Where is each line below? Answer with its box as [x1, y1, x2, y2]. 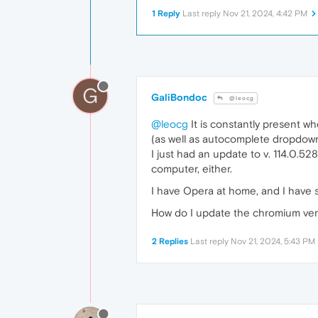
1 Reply [152, 8, 180, 18]
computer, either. [151, 162, 232, 175]
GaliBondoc [151, 91, 207, 103]
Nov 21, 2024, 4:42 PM [223, 8, 307, 18]
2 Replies [152, 236, 188, 246]
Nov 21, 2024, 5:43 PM [231, 236, 315, 246]
